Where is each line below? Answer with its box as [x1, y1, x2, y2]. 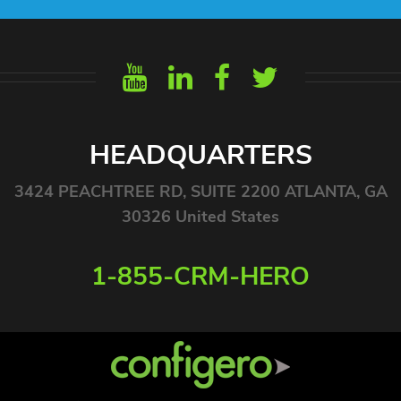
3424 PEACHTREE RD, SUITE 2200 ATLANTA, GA [13, 180, 388, 202]
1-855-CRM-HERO [91, 259, 310, 294]
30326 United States [122, 205, 279, 227]
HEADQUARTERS [89, 136, 312, 174]
